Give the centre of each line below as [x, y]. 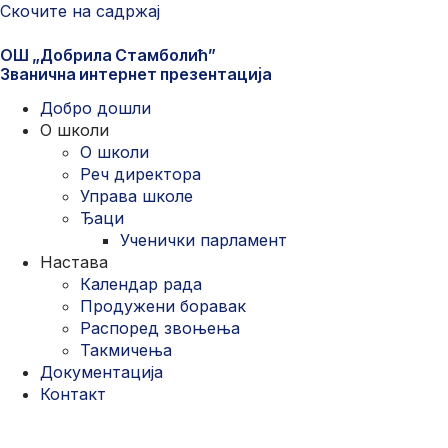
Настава [74, 262]
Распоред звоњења [160, 328]
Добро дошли [95, 108]
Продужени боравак [163, 306]
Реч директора [140, 174]
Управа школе [136, 196]
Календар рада [141, 284]
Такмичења [126, 350]
